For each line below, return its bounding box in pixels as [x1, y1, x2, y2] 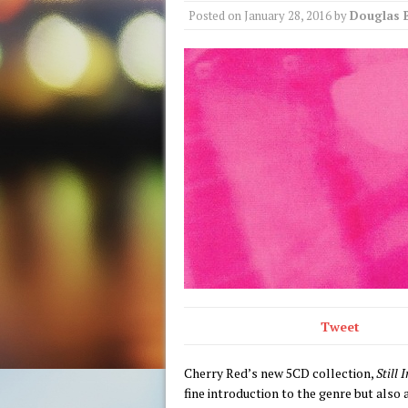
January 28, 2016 [244, 7, 331, 24]
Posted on [189, 7, 244, 24]
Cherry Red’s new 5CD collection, [184, 364, 376, 382]
